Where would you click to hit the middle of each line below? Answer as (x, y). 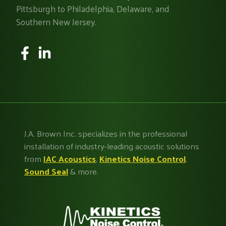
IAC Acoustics (70, 159)
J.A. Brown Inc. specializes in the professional (106, 133)
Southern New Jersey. (57, 21)
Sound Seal (46, 171)
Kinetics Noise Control (143, 159)
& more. (83, 171)
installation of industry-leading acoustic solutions (112, 146)
